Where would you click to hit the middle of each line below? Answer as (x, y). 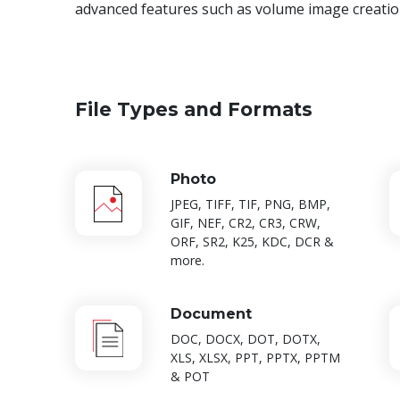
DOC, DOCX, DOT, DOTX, (245, 339)
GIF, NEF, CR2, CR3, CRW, (245, 223)
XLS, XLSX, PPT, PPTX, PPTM (255, 358)
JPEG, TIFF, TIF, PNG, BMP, (250, 204)
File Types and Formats (193, 110)
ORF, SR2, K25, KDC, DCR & (252, 242)
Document (211, 314)
